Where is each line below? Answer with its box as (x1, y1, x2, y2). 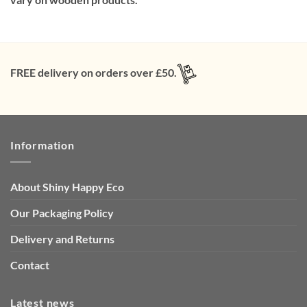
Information (10, 138, 75, 152)
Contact (10, 258, 49, 271)
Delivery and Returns (10, 232, 114, 245)
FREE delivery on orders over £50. (10, 66, 177, 79)
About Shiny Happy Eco (10, 180, 124, 193)
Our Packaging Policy (10, 206, 114, 219)
